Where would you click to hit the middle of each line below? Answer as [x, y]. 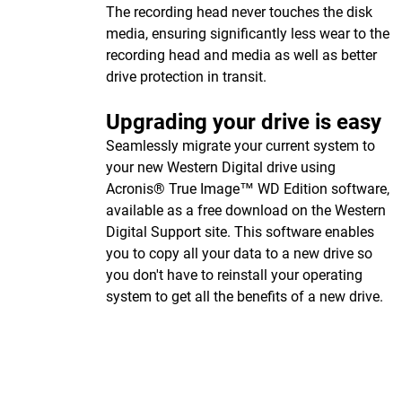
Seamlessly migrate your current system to [240, 146]
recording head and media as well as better [241, 55]
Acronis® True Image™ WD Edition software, [248, 189]
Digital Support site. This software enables [240, 232]
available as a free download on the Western [246, 210]
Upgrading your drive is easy [244, 122]
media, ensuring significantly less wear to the [248, 34]
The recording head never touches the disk [239, 12]
